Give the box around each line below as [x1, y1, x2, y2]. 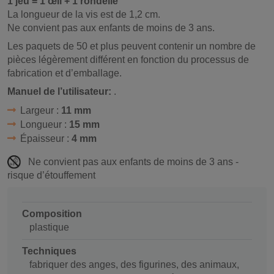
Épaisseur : [20, 133, 72, 144]
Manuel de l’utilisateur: [7, 86, 114, 97]
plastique [29, 222, 69, 233]
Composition [22, 209, 82, 220]
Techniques [22, 246, 76, 257]
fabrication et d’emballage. [7, 67, 122, 78]
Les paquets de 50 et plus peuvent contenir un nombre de [7, 40, 256, 51]
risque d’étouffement [7, 170, 95, 181]
